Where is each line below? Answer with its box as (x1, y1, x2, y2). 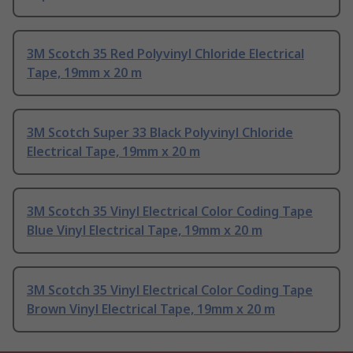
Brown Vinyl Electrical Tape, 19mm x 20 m (27, 300, 275, 318)
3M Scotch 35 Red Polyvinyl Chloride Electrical (27, 45, 304, 63)
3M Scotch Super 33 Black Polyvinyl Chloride (27, 124, 293, 142)
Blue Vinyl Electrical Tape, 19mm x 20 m (27, 221, 262, 240)
